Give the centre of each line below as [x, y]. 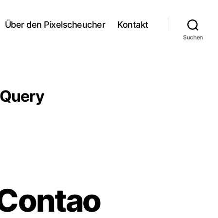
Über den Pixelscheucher [55, 24]
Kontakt [133, 24]
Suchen [193, 37]
